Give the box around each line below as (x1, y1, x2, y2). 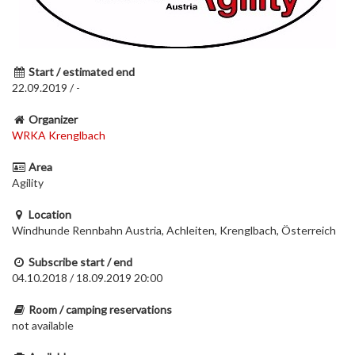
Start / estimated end (29, 65, 135, 78)
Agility (12, 176, 44, 189)
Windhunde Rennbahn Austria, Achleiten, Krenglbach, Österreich (12, 223, 336, 237)
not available (12, 319, 74, 332)
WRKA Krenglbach (12, 128, 105, 142)
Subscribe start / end (29, 255, 132, 269)
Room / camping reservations (29, 303, 172, 316)
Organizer (29, 113, 78, 126)
